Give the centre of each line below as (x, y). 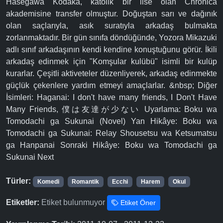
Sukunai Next (30, 157)
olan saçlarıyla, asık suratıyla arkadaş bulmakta (111, 26)
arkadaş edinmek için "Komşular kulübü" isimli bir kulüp (111, 62)
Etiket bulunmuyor (73, 203)
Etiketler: (23, 203)
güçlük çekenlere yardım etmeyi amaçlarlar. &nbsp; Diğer (111, 86)
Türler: (18, 181)
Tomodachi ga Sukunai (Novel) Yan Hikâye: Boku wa (111, 121)
